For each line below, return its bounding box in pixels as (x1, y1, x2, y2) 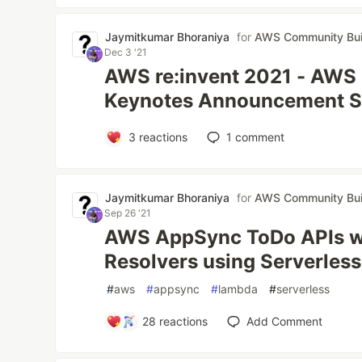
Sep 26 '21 (104, 207, 152, 219)
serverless (276, 282, 330, 296)
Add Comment (246, 314, 323, 328)
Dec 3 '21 (104, 46, 148, 58)
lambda (218, 282, 259, 296)
